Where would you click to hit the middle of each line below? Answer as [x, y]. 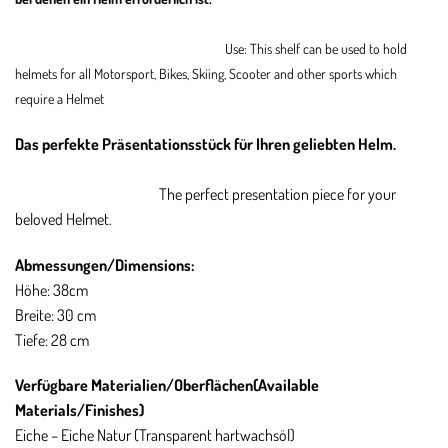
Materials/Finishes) [79, 410]
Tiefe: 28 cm [52, 339]
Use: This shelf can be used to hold [316, 48]
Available [288, 385]
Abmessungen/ [65, 264]
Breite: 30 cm [55, 314]
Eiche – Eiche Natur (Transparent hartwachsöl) [155, 435]
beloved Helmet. [63, 218]
